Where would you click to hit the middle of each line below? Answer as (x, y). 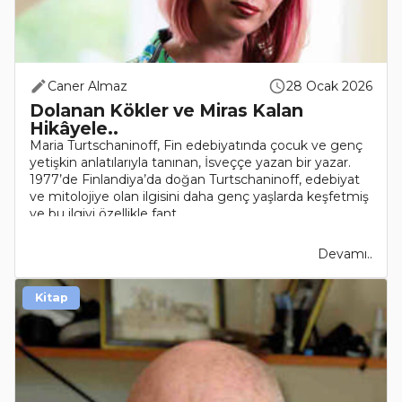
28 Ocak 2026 (329, 87)
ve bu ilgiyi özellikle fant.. (106, 214)
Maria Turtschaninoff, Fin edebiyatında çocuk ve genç (196, 146)
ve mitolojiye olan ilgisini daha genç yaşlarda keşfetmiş (199, 197)
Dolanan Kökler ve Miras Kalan (166, 111)
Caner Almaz (87, 87)
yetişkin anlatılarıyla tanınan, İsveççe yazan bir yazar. (190, 163)
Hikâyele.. (74, 129)
